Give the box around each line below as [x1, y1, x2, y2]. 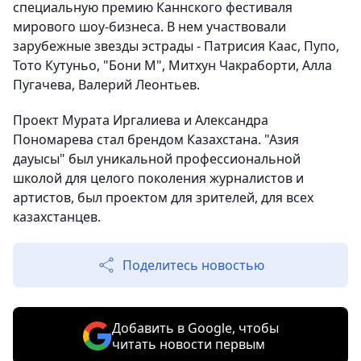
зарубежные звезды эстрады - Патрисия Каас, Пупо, [13, 37, 339, 56]
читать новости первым [111, 335, 265, 354]
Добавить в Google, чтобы [111, 319, 279, 338]
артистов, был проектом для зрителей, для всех [13, 189, 313, 207]
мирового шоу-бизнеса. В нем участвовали [13, 18, 286, 36]
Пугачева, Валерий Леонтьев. [13, 76, 200, 94]
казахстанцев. [13, 208, 101, 226]
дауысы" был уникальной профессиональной [13, 150, 301, 168]
